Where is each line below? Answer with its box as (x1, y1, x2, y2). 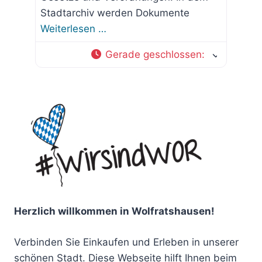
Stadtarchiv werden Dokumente (40, 7, 189, 19)
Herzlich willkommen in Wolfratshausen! (14, 205, 215, 218)
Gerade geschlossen (105, 49, 202, 61)
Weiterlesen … (40, 23, 106, 35)
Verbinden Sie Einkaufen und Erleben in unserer (14, 236, 239, 248)
